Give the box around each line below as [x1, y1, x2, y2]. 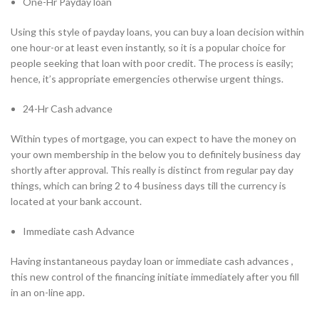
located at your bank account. [11, 195, 142, 208]
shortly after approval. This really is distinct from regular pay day [11, 164, 293, 177]
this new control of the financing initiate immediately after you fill [11, 271, 299, 283]
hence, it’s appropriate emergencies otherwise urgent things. [11, 73, 283, 85]
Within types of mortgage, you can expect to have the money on [11, 132, 296, 145]
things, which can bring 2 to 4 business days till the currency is [11, 179, 286, 192]
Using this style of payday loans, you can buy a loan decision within [11, 26, 304, 38]
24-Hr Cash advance [23, 103, 113, 115]
